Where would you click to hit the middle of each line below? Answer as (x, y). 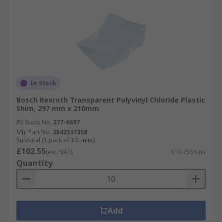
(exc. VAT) (59, 152)
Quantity (34, 163)
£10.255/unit (188, 152)
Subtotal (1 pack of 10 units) (55, 140)
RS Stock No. (34, 122)
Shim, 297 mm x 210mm (58, 108)
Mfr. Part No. (34, 132)
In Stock (43, 83)
